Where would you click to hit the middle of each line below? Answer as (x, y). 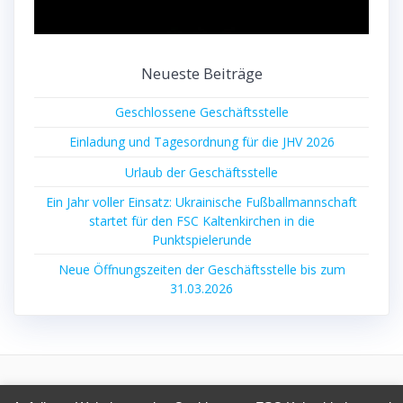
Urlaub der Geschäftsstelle (201, 172)
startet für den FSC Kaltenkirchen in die (201, 220)
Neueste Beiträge (201, 73)
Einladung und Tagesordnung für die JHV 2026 (201, 142)
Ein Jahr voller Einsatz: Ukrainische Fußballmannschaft (201, 201)
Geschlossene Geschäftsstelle (201, 112)
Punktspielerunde (201, 239)
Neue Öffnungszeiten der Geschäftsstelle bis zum (201, 269)
